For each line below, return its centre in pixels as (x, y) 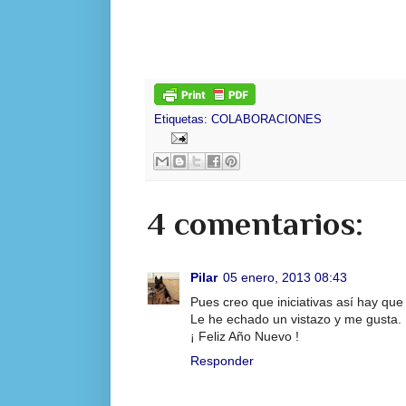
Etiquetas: (183, 119)
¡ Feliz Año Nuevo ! (245, 336)
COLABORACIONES (266, 119)
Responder (222, 360)
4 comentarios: (255, 223)
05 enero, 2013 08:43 (285, 277)
